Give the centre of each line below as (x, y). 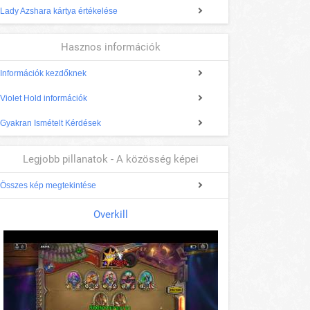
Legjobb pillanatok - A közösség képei (111, 159)
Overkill (111, 215)
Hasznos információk (111, 47)
